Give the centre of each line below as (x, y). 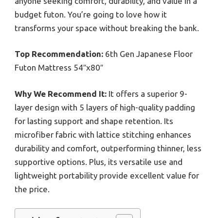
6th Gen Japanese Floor (148, 54)
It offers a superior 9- (147, 93)
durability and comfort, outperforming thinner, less (108, 148)
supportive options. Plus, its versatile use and (99, 162)
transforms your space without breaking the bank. (107, 28)
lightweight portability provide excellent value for (107, 175)
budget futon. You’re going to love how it (91, 14)
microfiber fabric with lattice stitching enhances (103, 134)
